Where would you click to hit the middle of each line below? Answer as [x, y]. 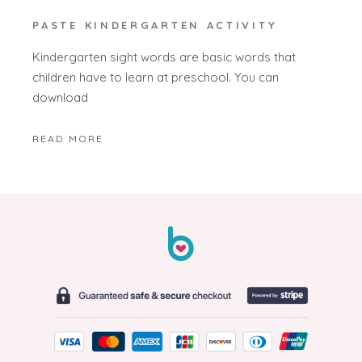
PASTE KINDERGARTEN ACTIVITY [155, 25]
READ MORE [68, 139]
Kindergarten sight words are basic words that [164, 57]
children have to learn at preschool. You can [156, 77]
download [61, 97]
